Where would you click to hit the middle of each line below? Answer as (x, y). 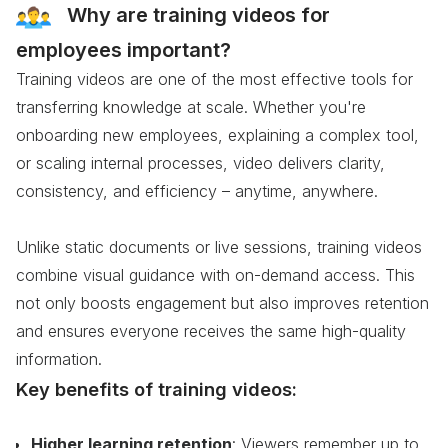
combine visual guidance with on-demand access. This (215, 274)
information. (59, 358)
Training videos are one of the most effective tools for (214, 78)
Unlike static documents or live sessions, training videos (219, 246)
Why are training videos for (198, 14)
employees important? (123, 49)
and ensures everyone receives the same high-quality (211, 330)
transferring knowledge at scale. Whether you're (191, 106)
